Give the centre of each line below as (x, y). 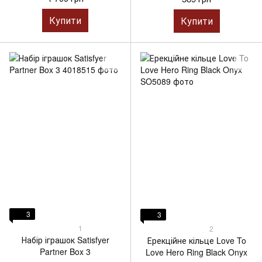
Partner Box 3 (65, 251)
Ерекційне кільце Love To (196, 240)
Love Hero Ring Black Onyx (196, 252)
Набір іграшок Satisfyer (65, 239)
